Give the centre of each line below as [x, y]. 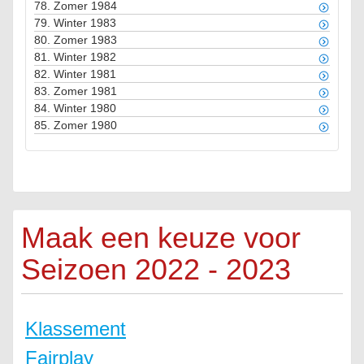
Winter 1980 [85, 108]
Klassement [76, 329]
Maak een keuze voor [161, 238]
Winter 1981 [85, 74]
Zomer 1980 [85, 125]
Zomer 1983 [85, 40]
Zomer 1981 [85, 91]
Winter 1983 [85, 23]
